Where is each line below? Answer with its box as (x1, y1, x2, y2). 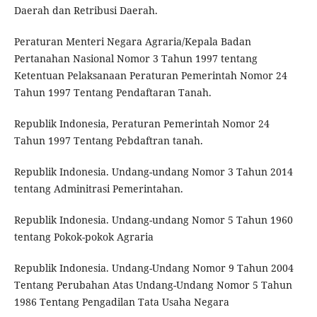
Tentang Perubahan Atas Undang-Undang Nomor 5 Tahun (13, 277, 292, 292)
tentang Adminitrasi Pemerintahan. (13, 181, 183, 195)
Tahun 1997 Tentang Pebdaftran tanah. (13, 133, 203, 147)
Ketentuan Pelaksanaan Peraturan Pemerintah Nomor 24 (13, 68, 287, 82)
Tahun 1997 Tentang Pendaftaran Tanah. (13, 85, 212, 99)
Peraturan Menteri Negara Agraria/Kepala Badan (13, 34, 251, 48)
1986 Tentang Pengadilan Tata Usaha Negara (13, 294, 229, 309)
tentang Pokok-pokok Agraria (13, 229, 154, 243)
